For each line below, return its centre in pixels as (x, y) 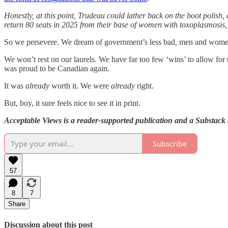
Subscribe (170, 144)
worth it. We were (80, 86)
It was (15, 86)
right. (144, 86)
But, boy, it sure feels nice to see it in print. (72, 103)
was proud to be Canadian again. (57, 69)
